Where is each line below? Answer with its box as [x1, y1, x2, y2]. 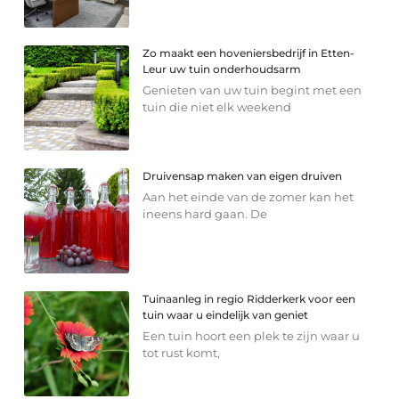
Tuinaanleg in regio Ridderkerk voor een [142, 291, 356, 305]
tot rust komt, [142, 345, 221, 360]
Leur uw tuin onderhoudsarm [142, 61, 302, 76]
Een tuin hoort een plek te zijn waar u [142, 328, 361, 343]
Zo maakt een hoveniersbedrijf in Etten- [142, 45, 355, 60]
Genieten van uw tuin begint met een [142, 82, 362, 97]
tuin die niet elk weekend [142, 99, 292, 114]
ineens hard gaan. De [142, 206, 268, 221]
